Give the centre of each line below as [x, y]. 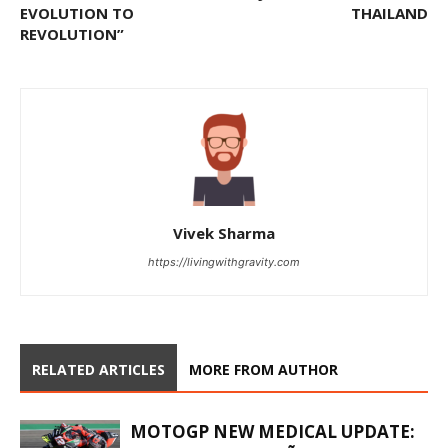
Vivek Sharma [224, 232]
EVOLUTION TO [77, 12]
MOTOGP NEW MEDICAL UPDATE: [272, 431]
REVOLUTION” [72, 33]
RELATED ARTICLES [98, 369]
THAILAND [389, 12]
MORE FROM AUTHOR [263, 369]
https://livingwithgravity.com [224, 261]
